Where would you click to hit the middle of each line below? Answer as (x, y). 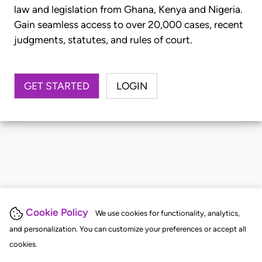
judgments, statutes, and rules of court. (103, 40)
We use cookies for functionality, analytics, (168, 213)
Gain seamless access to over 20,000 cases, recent (129, 25)
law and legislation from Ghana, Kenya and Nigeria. (128, 10)
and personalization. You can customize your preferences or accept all (128, 229)
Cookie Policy (57, 213)
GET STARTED (57, 86)
